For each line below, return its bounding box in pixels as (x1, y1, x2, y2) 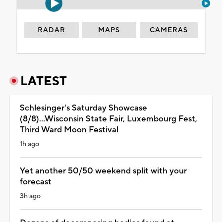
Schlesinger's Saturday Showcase (20, 102, 147, 113)
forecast (20, 176, 52, 187)
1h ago (20, 139, 39, 149)
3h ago (20, 191, 41, 201)
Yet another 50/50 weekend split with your (20, 165, 187, 176)
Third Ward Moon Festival (20, 124, 118, 135)
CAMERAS (150, 25, 188, 35)
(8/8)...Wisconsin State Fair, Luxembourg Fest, (20, 113, 197, 124)
